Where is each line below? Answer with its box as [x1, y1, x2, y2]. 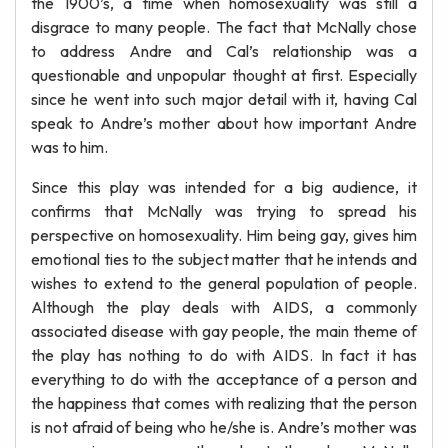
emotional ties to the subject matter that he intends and [31, 249, 417, 269]
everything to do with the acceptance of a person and [31, 369, 417, 389]
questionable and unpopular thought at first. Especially [31, 65, 417, 85]
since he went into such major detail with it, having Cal [31, 89, 417, 109]
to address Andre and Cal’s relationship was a [31, 41, 417, 61]
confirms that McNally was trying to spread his [31, 201, 417, 221]
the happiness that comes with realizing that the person [31, 393, 417, 413]
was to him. [31, 137, 108, 157]
